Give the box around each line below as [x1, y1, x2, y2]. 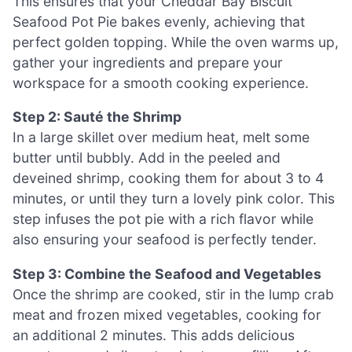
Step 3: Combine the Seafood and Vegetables [13, 265, 321, 282]
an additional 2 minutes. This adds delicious [13, 326, 295, 343]
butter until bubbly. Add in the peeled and [13, 149, 280, 167]
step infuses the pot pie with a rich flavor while [13, 211, 313, 228]
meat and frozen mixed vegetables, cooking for [13, 306, 321, 323]
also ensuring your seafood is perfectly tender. [13, 231, 317, 248]
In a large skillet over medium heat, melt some [13, 129, 310, 146]
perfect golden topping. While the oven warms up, [13, 33, 339, 50]
